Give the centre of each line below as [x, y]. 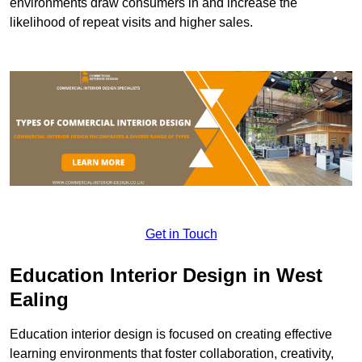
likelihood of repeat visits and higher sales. [131, 23]
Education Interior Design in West [166, 275]
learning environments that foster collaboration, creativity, [172, 353]
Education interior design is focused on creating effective [171, 334]
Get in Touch [181, 234]
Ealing [39, 299]
